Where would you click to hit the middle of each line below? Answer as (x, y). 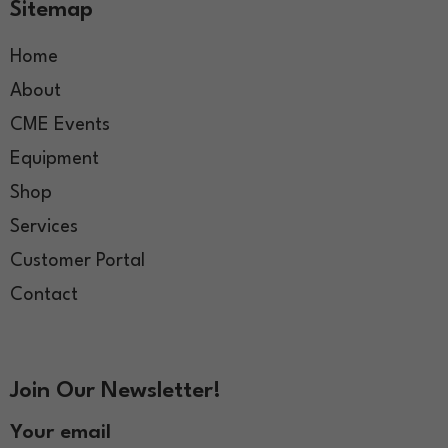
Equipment (54, 159)
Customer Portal (77, 261)
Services (44, 227)
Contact (44, 295)
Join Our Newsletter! (115, 391)
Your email (60, 432)
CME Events (60, 125)
